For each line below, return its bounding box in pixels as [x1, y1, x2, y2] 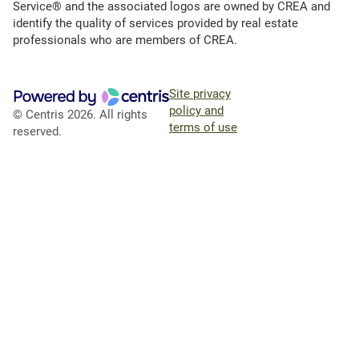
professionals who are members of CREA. [13, 33, 237, 48]
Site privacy [169, 87, 231, 102]
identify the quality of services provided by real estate [13, 16, 298, 31]
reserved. [13, 124, 62, 139]
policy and [169, 103, 224, 119]
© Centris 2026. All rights [13, 107, 147, 123]
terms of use [169, 120, 237, 135]
